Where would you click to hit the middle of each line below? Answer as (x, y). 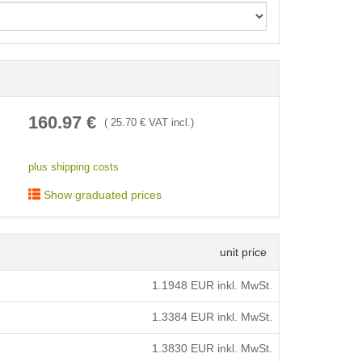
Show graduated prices (101, 195)
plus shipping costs (73, 168)
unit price (243, 253)
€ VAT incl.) (165, 123)
